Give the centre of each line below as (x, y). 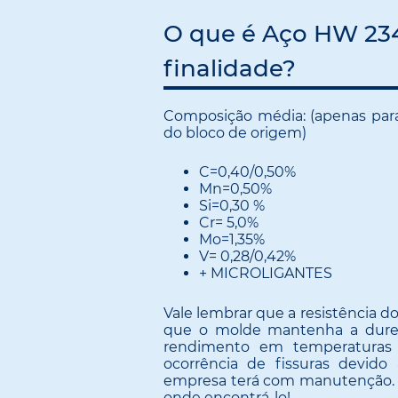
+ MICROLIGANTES (266, 274)
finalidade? (230, 68)
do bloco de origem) (235, 132)
